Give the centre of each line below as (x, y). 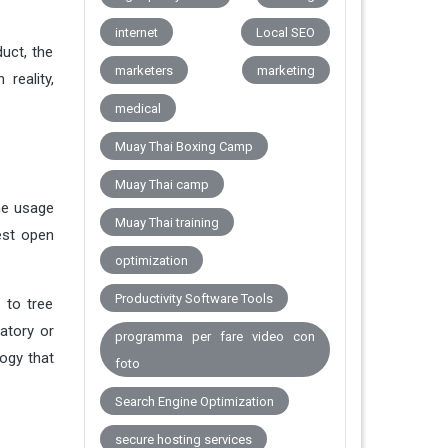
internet (136, 33)
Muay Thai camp (161, 185)
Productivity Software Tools (193, 299)
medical (137, 109)
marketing (286, 71)
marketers (143, 71)
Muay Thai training (166, 223)
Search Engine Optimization (194, 402)
